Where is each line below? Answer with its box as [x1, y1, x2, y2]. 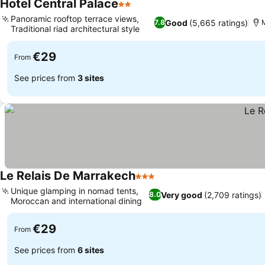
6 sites [77, 244, 104, 255]
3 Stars [135, 176, 167, 188]
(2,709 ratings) [204, 189, 262, 200]
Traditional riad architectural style [11, 24, 140, 34]
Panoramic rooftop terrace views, [11, 14, 139, 24]
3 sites [77, 72, 104, 83]
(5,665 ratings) [189, 17, 248, 28]
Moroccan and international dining [11, 196, 142, 206]
